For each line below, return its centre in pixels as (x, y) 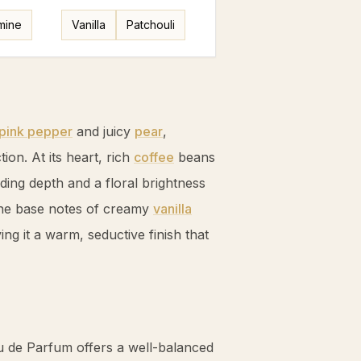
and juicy (104, 131)
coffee (154, 157)
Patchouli (150, 25)
